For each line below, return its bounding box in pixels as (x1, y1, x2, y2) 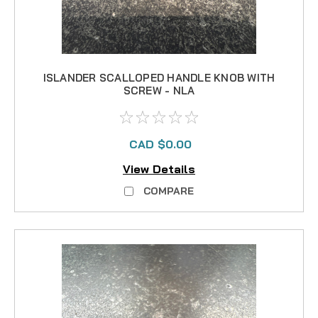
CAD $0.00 (129, 137, 192, 152)
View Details (123, 161, 195, 176)
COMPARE (143, 184, 194, 197)
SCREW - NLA (123, 84, 195, 98)
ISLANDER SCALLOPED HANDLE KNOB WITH (43, 71, 275, 85)
